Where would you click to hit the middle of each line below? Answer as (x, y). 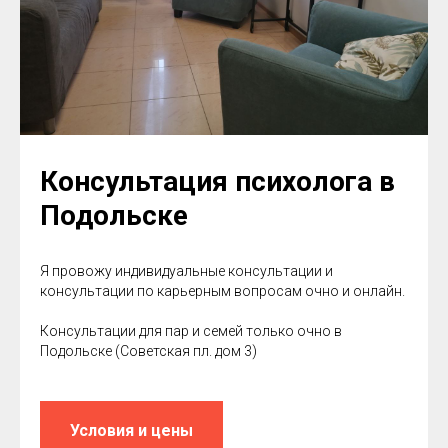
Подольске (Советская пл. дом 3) (148, 350)
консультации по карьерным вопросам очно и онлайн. (222, 290)
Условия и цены (131, 430)
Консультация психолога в (217, 181)
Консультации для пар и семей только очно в (191, 330)
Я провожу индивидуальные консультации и (186, 270)
